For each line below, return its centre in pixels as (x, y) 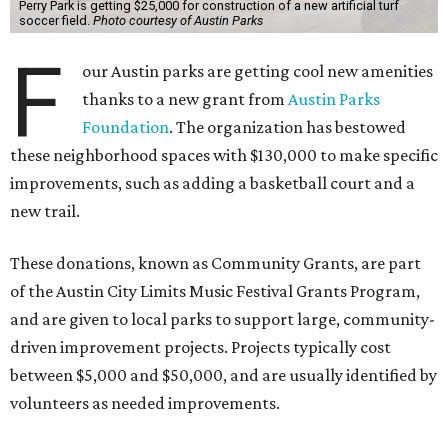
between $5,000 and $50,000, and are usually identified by (223, 375)
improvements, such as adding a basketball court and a (212, 183)
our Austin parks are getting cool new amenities (258, 71)
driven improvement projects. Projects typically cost (200, 347)
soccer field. (55, 20)
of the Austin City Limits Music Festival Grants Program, (215, 291)
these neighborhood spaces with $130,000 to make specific (224, 155)
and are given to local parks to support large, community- (222, 319)
